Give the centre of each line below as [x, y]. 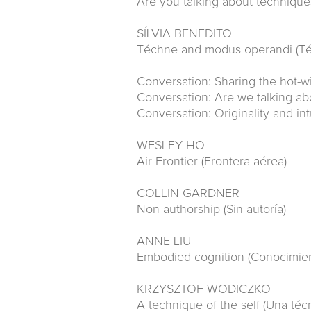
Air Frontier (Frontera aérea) [212, 162]
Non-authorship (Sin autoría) [211, 210]
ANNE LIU [164, 242]
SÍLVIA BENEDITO [184, 34]
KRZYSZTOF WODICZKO [204, 289]
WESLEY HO [171, 146]
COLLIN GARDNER [188, 194]
